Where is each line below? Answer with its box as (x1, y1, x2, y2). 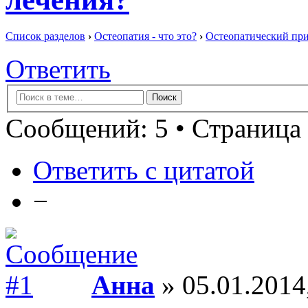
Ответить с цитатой (33, 155, 254, 185)
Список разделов (5, 30, 85, 43)
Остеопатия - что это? (94, 30, 197, 43)
